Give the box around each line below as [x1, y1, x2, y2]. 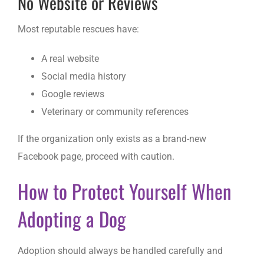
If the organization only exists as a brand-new [18, 133, 206, 144]
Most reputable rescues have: [18, 23, 139, 35]
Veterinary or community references [41, 105, 189, 117]
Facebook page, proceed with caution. [18, 150, 174, 162]
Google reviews [41, 88, 104, 100]
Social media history [41, 70, 126, 82]
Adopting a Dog [18, 204, 126, 233]
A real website [41, 52, 99, 64]
